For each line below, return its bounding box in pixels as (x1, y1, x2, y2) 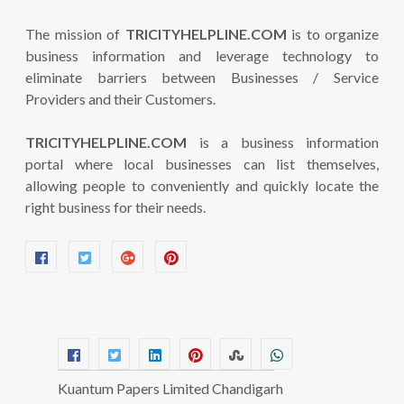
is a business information (187, 133, 379, 151)
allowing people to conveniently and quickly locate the (25, 177, 379, 194)
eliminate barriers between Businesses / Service (25, 69, 379, 86)
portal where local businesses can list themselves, (25, 155, 379, 172)
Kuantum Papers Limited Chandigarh (58, 380, 283, 397)
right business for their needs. (25, 198, 206, 216)
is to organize (286, 25, 379, 42)
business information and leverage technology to (25, 47, 379, 64)
